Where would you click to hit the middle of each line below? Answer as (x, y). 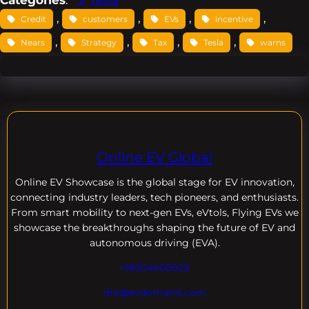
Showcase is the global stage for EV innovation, (180, 182)
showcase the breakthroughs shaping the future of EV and (154, 227)
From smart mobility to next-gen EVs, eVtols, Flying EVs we (154, 212)
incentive (234, 19)
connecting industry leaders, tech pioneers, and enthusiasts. (154, 197)
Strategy (99, 43)
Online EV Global (154, 157)
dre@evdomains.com (154, 292)
